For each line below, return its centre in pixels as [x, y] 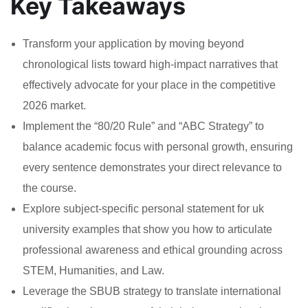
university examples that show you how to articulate [147, 229]
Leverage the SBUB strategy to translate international [152, 291]
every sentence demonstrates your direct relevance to [152, 167]
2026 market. [54, 105]
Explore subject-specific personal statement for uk [143, 208]
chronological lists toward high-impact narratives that [150, 64]
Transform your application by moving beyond [133, 43]
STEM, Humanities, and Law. [93, 270]
